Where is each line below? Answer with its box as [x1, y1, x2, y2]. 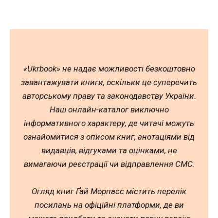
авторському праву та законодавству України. [22, 91, 196, 101]
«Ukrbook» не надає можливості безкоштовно [23, 63, 195, 73]
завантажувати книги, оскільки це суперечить [21, 77, 197, 87]
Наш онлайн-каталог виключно [49, 104, 169, 114]
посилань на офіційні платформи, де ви [34, 200, 184, 210]
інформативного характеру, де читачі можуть [24, 118, 194, 128]
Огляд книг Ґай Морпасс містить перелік [32, 186, 186, 196]
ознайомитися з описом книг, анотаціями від [23, 131, 195, 142]
